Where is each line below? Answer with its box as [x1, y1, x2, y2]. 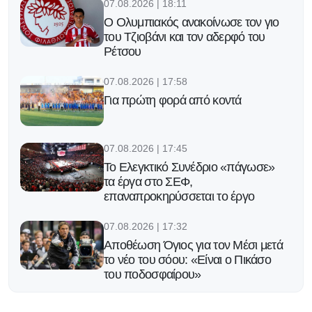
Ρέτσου [104, 45, 141, 59]
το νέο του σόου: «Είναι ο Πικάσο [104, 253, 271, 267]
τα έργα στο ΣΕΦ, [104, 175, 193, 189]
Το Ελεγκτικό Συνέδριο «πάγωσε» [104, 160, 275, 175]
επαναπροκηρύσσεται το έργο [104, 189, 255, 204]
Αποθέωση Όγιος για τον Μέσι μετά [104, 238, 283, 253]
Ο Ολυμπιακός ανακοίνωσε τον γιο [104, 15, 279, 30]
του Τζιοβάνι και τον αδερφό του [104, 30, 265, 45]
